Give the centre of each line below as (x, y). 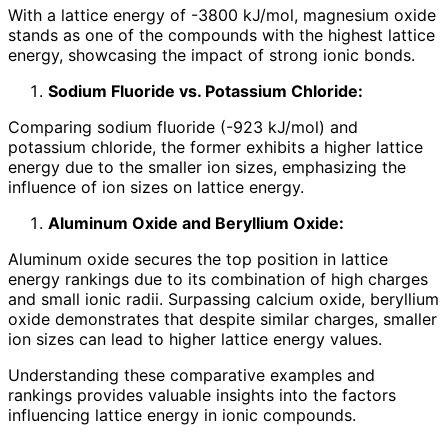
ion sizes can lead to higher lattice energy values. (195, 339)
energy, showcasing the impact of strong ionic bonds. (211, 55)
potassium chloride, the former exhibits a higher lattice (215, 147)
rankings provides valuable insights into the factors (202, 395)
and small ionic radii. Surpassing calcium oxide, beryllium (223, 299)
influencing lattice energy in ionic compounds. (182, 415)
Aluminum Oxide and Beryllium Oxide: (196, 223)
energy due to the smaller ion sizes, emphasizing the (207, 167)
